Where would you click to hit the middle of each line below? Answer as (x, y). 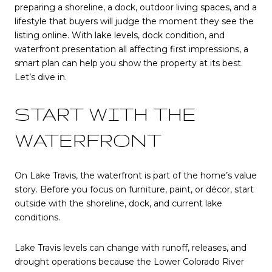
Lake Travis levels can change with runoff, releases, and (131, 247)
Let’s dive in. (41, 77)
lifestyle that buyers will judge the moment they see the (134, 21)
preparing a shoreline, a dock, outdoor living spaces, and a (136, 7)
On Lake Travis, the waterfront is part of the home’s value (136, 176)
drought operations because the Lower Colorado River (129, 261)
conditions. (37, 218)
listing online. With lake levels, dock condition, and (120, 35)
